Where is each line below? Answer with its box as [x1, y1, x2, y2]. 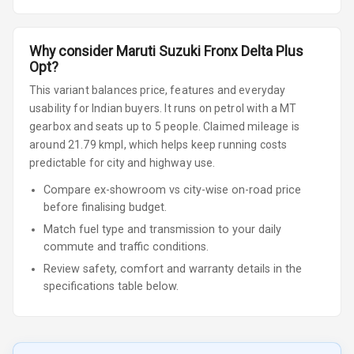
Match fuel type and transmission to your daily [43, 223, 281, 237]
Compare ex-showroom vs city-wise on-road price [43, 183, 301, 198]
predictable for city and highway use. [29, 156, 216, 170]
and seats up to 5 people [71, 120, 198, 134]
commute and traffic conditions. [43, 240, 209, 254]
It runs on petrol [162, 102, 244, 115]
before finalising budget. [43, 201, 167, 215]
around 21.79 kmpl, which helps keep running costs [29, 138, 288, 152]
